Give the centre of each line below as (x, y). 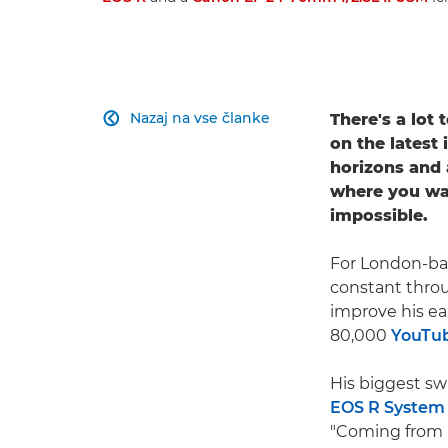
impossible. (379, 216)
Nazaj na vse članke (200, 118)
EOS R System (387, 408)
